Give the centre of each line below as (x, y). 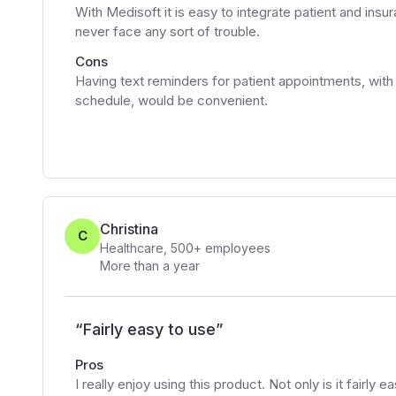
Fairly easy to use (149, 329)
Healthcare (132, 248)
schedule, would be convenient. (171, 100)
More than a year (150, 266)
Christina (129, 229)
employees (236, 248)
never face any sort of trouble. (168, 31)
